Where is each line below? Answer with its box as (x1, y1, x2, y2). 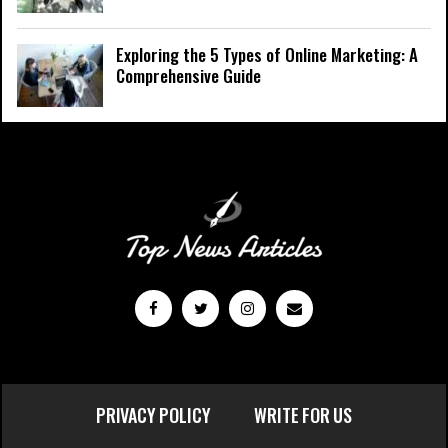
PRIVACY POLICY (95, 402, 211, 429)
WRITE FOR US (254, 402, 353, 429)
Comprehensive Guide (116, 62, 261, 88)
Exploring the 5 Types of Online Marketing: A (116, 41, 418, 67)
